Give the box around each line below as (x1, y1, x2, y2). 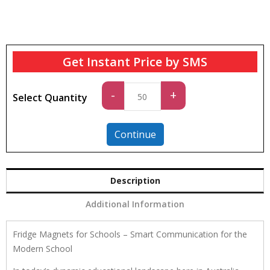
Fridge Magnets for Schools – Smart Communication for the (13, 228, 247, 240)
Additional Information (86, 198, 184, 210)
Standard (124, 82, 164, 94)
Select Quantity (13, 90, 87, 104)
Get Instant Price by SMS (63, 53, 207, 70)
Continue (114, 127, 156, 141)
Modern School (13, 242, 72, 254)
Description (110, 174, 160, 186)
